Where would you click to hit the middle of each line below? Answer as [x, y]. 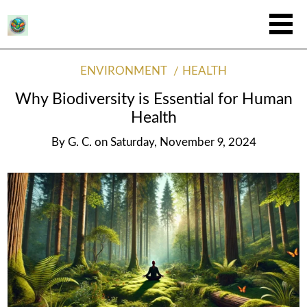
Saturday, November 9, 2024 [183, 142]
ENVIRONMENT [123, 71]
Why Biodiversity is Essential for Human [153, 99]
